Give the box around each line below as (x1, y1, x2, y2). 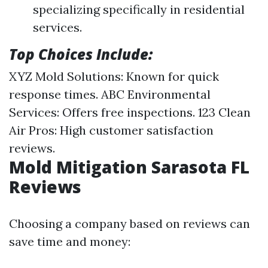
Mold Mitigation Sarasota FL (9, 155, 249, 178)
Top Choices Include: (9, 44, 153, 64)
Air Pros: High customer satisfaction (9, 122, 214, 138)
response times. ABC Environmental (9, 86, 211, 102)
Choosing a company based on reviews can (9, 215, 250, 231)
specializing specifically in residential (33, 1, 245, 17)
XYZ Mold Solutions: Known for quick (9, 68, 219, 84)
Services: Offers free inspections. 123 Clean (9, 104, 251, 120)
